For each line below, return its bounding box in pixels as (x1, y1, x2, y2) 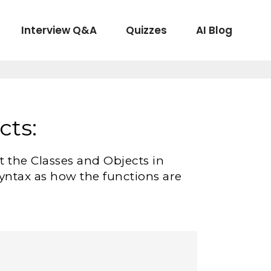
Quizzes (126, 22, 167, 38)
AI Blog (196, 22, 232, 38)
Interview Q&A (21, 22, 97, 38)
